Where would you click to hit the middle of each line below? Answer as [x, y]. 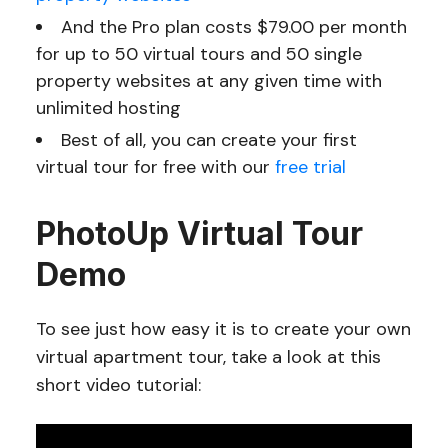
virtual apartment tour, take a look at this [208, 356]
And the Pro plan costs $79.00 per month [233, 26]
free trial [310, 166]
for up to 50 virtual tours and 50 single [198, 53]
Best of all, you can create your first [208, 139]
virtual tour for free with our [155, 166]
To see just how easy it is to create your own [223, 328]
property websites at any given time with [208, 80]
